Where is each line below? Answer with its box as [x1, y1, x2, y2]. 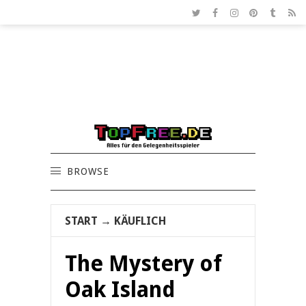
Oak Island [65, 277, 176, 303]
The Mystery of [65, 251, 222, 277]
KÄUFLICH [114, 214, 166, 228]
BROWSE [67, 166, 109, 178]
